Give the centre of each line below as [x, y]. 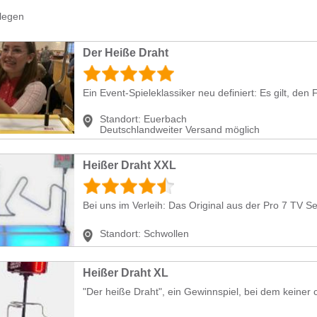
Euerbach [165, 119]
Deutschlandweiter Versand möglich [180, 129]
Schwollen [166, 233]
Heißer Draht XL [126, 272]
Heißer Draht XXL [129, 165]
